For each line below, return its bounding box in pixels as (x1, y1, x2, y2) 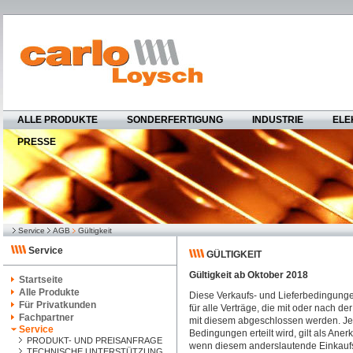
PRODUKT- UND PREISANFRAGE (27, 336, 162, 345)
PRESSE (17, 136, 56, 147)
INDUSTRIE (252, 114, 303, 125)
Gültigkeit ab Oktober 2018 (189, 269, 308, 281)
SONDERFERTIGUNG (127, 114, 223, 125)
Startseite (19, 274, 63, 285)
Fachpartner (19, 312, 74, 323)
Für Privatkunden (19, 299, 96, 310)
